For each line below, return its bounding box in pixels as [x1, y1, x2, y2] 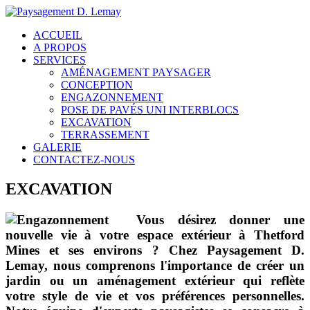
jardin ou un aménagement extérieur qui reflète [6, 273, 304, 288]
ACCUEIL [33, 29, 82, 41]
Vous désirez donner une [136, 212, 304, 227]
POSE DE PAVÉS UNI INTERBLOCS [61, 104, 239, 116]
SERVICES [33, 54, 86, 66]
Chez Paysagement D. [168, 242, 305, 257]
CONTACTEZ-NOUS [33, 154, 135, 165]
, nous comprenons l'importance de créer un [44, 257, 304, 273]
